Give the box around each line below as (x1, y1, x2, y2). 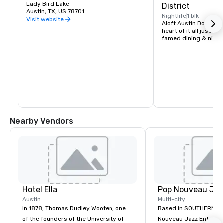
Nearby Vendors (10, 116, 73, 126)
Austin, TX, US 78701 (26, 8, 84, 15)
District (162, 1, 190, 11)
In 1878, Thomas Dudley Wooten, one (22, 205, 126, 212)
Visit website (26, 15, 64, 23)
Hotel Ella (22, 185, 57, 195)
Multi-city (158, 196, 185, 203)
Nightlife (162, 12, 186, 20)
